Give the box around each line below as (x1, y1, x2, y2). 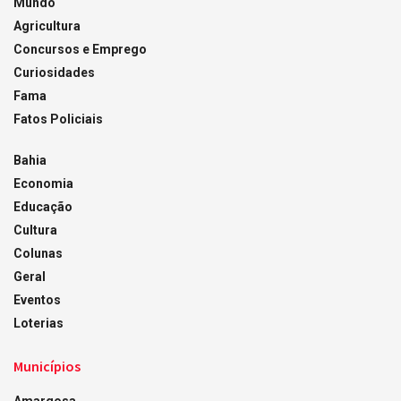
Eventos (13, 293, 61, 308)
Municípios (13, 357, 81, 376)
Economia (13, 176, 73, 192)
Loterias (13, 316, 64, 331)
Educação (13, 200, 73, 215)
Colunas (13, 246, 63, 261)
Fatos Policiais (13, 112, 103, 127)
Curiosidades (13, 65, 95, 81)
